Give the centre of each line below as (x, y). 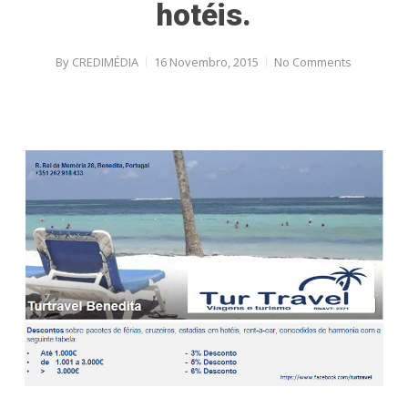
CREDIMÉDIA (106, 62)
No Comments (313, 62)
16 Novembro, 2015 (207, 62)
